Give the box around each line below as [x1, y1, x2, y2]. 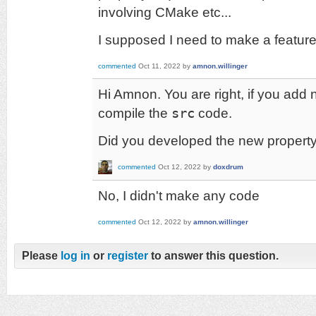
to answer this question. [148, 250, 279, 262]
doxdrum [213, 162, 243, 171]
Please [22, 250, 61, 262]
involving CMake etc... [98, 4, 231, 20]
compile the [98, 105, 171, 121]
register [107, 250, 148, 262]
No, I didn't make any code [98, 188, 260, 203]
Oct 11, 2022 [138, 61, 181, 70]
